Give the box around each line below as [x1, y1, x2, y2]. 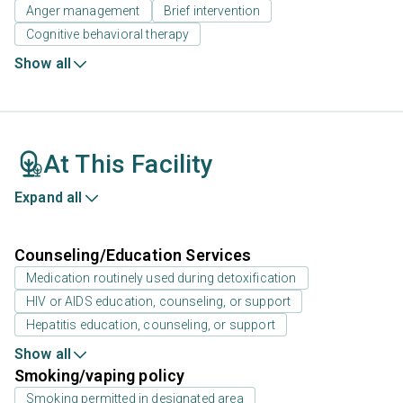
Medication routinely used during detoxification [26, 270, 297, 285]
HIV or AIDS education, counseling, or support [26, 293, 291, 309]
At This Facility [43, 148, 214, 179]
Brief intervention [163, 3, 261, 18]
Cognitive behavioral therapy [26, 26, 190, 41]
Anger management [26, 3, 140, 18]
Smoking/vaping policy [14, 365, 185, 385]
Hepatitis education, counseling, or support [26, 317, 275, 332]
